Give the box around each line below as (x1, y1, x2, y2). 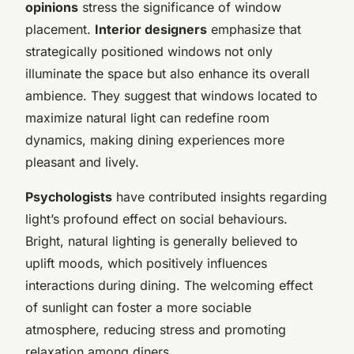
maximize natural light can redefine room (25, 110, 269, 126)
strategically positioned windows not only (25, 43, 273, 60)
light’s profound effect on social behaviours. (25, 211, 288, 228)
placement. (25, 21, 95, 38)
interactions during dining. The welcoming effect (25, 277, 313, 294)
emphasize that (207, 21, 301, 38)
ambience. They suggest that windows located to (25, 88, 318, 104)
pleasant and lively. (25, 154, 139, 171)
